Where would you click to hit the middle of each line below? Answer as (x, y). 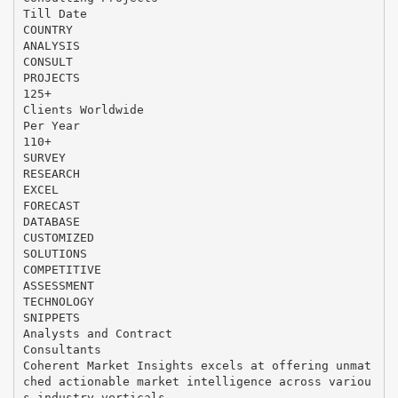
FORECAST (51, 205)
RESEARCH (51, 173)
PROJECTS (51, 77)
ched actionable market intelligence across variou (197, 381)
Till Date (55, 13)
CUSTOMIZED (58, 237)
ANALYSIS (51, 45)
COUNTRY (48, 29)
